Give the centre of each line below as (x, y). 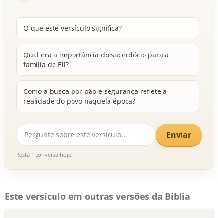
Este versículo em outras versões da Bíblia (98, 196)
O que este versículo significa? (73, 28)
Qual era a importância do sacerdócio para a (96, 55)
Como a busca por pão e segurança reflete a (95, 91)
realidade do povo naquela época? (79, 101)
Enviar (179, 135)
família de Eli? (46, 64)
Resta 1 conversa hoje (44, 154)
